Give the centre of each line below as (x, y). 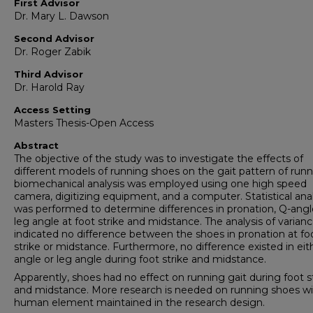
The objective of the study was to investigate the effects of (159, 159)
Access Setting (52, 110)
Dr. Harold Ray (49, 87)
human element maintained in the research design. (139, 303)
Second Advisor (54, 38)
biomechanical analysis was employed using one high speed (160, 184)
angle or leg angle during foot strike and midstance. (140, 259)
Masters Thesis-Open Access (84, 123)
